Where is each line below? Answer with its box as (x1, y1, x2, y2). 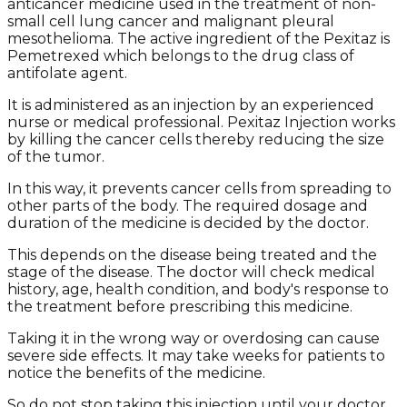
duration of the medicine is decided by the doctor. (7, 213, 369, 232)
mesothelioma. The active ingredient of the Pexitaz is (7, 29, 390, 47)
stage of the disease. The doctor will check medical (7, 263, 375, 281)
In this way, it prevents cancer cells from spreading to (7, 179, 392, 197)
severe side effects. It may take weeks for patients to (7, 346, 385, 364)
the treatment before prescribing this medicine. (7, 297, 352, 315)
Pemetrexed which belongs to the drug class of (7, 46, 354, 65)
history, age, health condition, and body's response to (7, 280, 389, 298)
